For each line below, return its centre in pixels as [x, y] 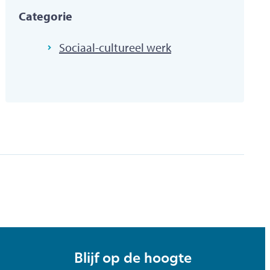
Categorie [46, 16]
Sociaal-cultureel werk [115, 47]
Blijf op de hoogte [133, 260]
